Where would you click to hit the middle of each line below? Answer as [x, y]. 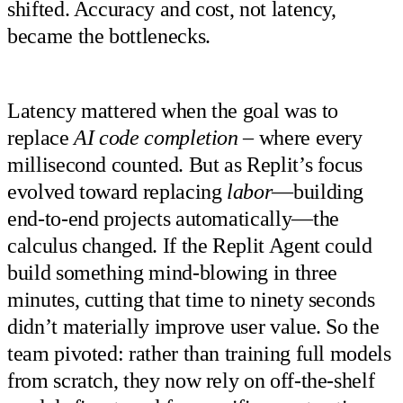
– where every [300, 137]
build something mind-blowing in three [172, 272]
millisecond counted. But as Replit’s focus [185, 164]
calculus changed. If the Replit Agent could [190, 245]
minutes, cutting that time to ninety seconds [191, 299]
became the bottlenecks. [109, 36]
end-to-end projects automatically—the [173, 218]
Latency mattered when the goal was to [173, 110]
